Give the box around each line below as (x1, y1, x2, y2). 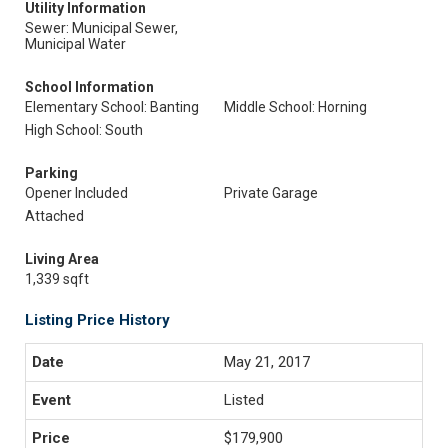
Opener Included (25, 185, 128, 201)
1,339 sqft (25, 271, 89, 287)
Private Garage (224, 185, 318, 201)
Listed (224, 391, 264, 409)
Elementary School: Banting (25, 99, 199, 115)
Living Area (25, 251, 99, 267)
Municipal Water (25, 36, 126, 52)
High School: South (25, 122, 143, 138)
